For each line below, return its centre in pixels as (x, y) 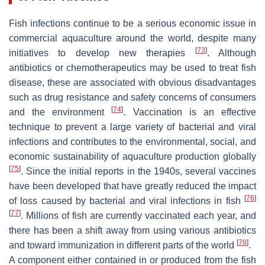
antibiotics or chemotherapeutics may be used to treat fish (132, 68)
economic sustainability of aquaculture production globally (132, 157)
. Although (232, 53)
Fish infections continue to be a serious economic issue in (132, 24)
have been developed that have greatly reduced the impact (132, 186)
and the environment (60, 112)
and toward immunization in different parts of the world (123, 245)
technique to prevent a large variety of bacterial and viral (132, 127)
